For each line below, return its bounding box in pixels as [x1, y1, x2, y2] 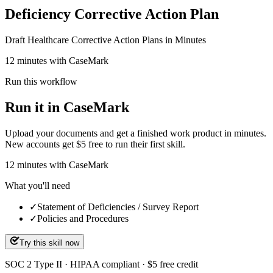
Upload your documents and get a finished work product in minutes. [5, 127, 266, 138]
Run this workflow [5, 76, 77, 87]
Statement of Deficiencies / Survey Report [37, 201, 199, 212]
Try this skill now [19, 238, 79, 247]
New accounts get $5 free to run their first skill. [5, 138, 185, 149]
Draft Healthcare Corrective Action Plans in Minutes [5, 34, 206, 45]
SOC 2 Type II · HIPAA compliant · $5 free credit [5, 258, 198, 269]
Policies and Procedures [37, 213, 129, 224]
